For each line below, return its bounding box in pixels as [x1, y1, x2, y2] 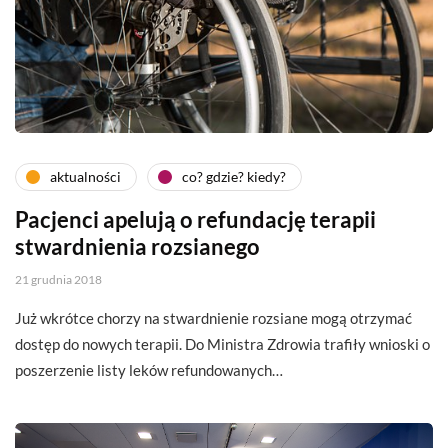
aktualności [50, 168, 121, 186]
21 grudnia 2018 [15, 271, 102, 287]
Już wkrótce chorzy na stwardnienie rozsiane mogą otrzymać [15, 308, 412, 327]
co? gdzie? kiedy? [182, 168, 286, 186]
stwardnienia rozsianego [15, 232, 260, 260]
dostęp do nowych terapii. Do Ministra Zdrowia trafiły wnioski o [15, 334, 430, 353]
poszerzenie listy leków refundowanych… [15, 360, 283, 379]
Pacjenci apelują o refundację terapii [15, 205, 376, 233]
